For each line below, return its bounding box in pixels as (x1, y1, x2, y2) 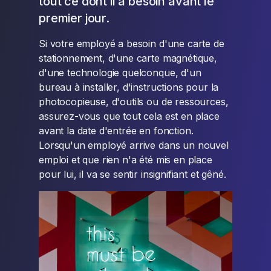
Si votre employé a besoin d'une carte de (39, 38, 224, 50)
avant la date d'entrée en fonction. (39, 125, 194, 137)
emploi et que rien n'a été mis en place (39, 154, 212, 166)
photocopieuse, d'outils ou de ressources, (39, 96, 229, 108)
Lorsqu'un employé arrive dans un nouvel (39, 139, 229, 151)
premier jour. (39, 11, 109, 25)
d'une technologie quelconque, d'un (39, 67, 201, 79)
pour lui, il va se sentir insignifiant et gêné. (39, 168, 226, 180)
